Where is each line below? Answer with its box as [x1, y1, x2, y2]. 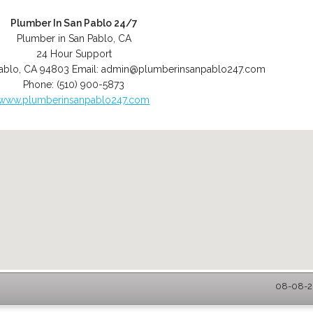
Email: [72, 64, 102, 75]
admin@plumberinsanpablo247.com [101, 64, 266, 75]
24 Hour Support [36, 48, 112, 59]
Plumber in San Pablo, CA [16, 33, 131, 44]
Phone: [23, 79, 57, 90]
